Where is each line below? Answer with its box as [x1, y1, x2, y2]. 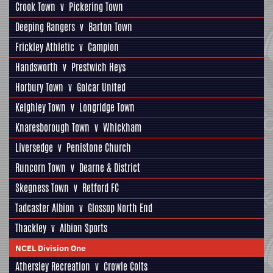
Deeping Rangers [15, 19, 75, 34]
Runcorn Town [15, 160, 66, 175]
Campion [88, 40, 119, 54]
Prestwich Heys [71, 60, 126, 74]
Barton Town [88, 19, 132, 34]
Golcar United [77, 80, 126, 94]
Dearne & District [79, 160, 140, 175]
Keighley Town [15, 100, 66, 115]
